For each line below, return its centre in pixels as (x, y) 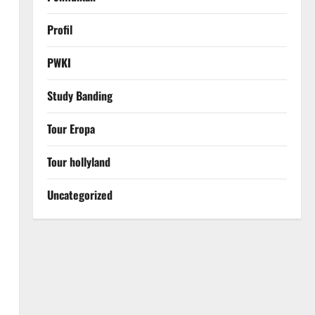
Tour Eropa (71, 129)
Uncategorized (79, 195)
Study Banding (79, 96)
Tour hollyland (78, 162)
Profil (59, 30)
